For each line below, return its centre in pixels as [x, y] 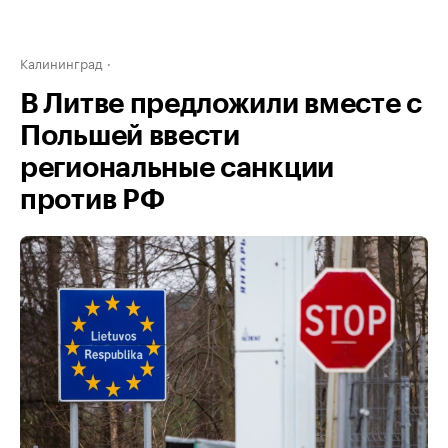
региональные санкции [177, 168]
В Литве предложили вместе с [221, 104]
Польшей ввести [130, 136]
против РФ [92, 200]
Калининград [61, 62]
